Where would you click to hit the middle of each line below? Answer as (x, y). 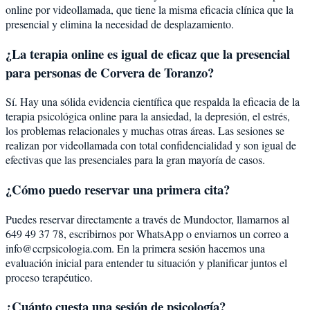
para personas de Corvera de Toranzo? (110, 72)
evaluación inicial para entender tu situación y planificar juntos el (146, 262)
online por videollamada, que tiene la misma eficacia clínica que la (149, 9)
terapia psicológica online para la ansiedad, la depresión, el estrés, (148, 116)
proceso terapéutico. (49, 277)
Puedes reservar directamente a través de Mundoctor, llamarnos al (147, 219)
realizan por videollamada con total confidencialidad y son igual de (151, 145)
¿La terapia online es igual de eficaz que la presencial (148, 53)
